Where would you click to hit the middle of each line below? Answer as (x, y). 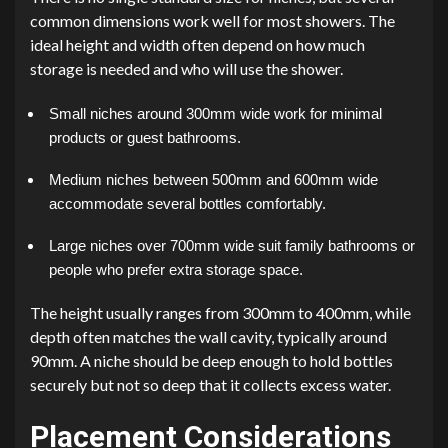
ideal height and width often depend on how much (197, 45)
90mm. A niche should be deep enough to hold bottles (211, 361)
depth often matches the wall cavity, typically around (208, 337)
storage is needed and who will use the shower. (186, 69)
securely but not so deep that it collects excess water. (210, 385)
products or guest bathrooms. (145, 138)
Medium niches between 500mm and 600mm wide (213, 180)
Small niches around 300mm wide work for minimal (215, 114)
